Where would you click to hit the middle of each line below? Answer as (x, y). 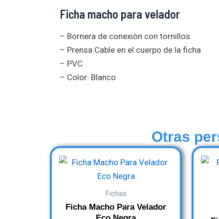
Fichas (116, 194)
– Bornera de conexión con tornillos (125, 36)
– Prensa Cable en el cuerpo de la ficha (130, 50)
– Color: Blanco (88, 77)
